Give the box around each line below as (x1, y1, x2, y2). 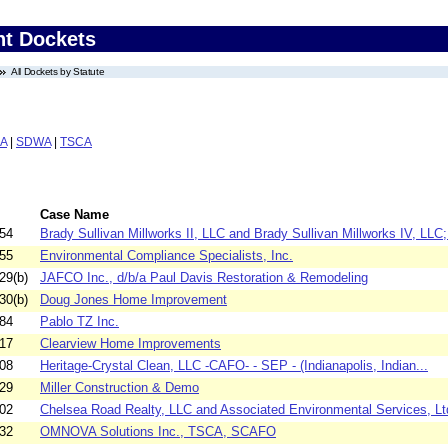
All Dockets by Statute (11, 66, 105, 77)
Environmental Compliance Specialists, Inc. (40, 248, 293, 264)
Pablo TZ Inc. (40, 314, 119, 330)
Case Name (40, 207, 109, 223)
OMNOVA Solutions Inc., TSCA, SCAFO (40, 424, 276, 440)
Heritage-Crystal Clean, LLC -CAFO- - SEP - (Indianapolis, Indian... (40, 358, 428, 374)
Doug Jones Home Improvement (40, 292, 227, 308)
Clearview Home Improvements (40, 336, 221, 352)
